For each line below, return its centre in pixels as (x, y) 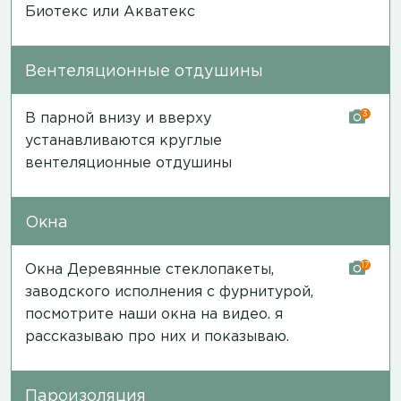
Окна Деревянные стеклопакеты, (149, 269)
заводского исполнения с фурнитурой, (169, 292)
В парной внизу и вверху (118, 118)
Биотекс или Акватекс (110, 12)
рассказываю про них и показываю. (157, 337)
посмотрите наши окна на (124, 314)
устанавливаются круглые (124, 141)
